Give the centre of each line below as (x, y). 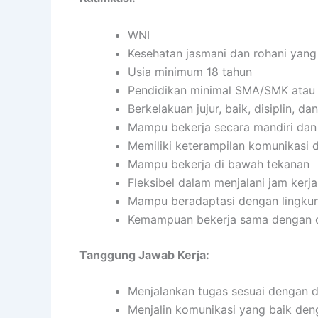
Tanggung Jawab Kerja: (144, 254)
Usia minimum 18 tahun (190, 71)
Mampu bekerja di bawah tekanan (219, 164)
